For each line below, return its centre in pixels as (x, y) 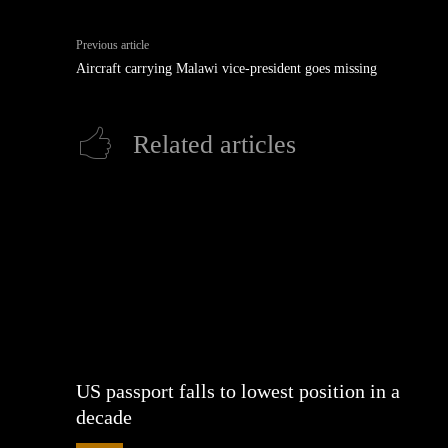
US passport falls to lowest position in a (238, 390)
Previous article (112, 45)
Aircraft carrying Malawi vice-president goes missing (226, 68)
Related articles (214, 144)
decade (104, 416)
